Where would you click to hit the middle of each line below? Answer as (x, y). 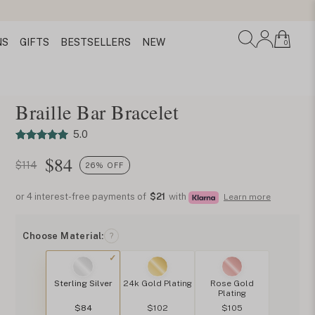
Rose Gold (232, 283)
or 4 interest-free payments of (82, 197)
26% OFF (105, 165)
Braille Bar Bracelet (97, 112)
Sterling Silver (83, 283)
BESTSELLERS (95, 42)
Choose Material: (63, 236)
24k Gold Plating (157, 283)
